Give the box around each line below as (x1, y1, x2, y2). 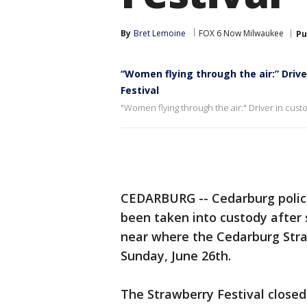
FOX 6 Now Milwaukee (199, 27, 284, 39)
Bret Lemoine (134, 27, 186, 39)
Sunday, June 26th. (121, 247, 231, 264)
